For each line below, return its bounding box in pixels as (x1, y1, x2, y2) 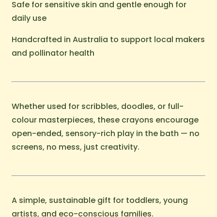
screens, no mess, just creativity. (12, 141, 139, 153)
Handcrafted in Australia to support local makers (12, 34, 205, 45)
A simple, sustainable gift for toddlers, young (12, 195, 188, 206)
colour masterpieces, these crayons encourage (12, 114, 199, 125)
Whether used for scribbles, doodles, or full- (12, 101, 184, 112)
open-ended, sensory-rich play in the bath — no (12, 128, 200, 139)
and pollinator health (12, 47, 94, 59)
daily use (12, 13, 46, 24)
